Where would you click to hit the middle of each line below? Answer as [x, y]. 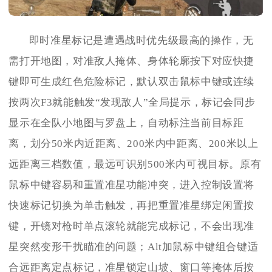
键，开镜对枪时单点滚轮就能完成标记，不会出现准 [132, 226]
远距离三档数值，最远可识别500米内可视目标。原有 [135, 165]
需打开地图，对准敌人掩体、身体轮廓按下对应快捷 [132, 61]
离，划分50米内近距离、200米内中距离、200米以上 [134, 144]
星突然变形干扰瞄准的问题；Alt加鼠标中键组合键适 [134, 247]
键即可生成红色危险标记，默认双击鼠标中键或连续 [132, 82]
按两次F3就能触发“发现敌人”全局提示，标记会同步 [132, 103]
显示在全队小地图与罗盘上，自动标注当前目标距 [126, 123]
